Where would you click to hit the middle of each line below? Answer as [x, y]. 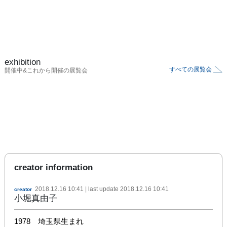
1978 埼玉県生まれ [49, 221]
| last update [102, 189]
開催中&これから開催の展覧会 [46, 70]
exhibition [23, 62]
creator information [53, 167]
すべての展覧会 [191, 69]
